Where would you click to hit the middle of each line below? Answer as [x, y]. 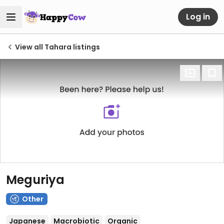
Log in [198, 16]
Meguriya [35, 180]
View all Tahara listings [57, 47]
